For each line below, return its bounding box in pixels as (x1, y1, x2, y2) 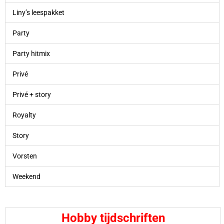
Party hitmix (12, 49, 50, 58)
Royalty (12, 111, 36, 119)
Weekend (12, 172, 40, 181)
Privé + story (12, 90, 51, 99)
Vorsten (12, 152, 37, 160)
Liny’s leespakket (12, 8, 64, 17)
